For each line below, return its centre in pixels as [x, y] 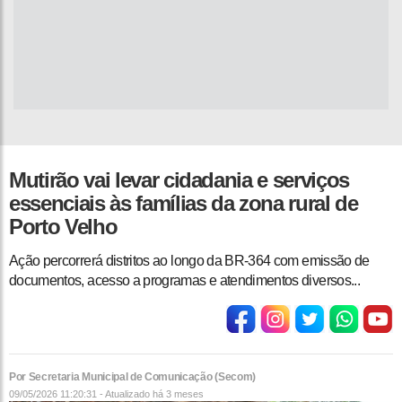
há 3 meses [178, 394]
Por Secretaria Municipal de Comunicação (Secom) [132, 377]
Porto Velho [63, 227]
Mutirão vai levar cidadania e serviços [179, 180]
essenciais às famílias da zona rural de [184, 204]
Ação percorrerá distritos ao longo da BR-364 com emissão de [189, 261]
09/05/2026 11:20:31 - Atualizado [81, 394]
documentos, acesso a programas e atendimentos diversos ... [184, 281]
